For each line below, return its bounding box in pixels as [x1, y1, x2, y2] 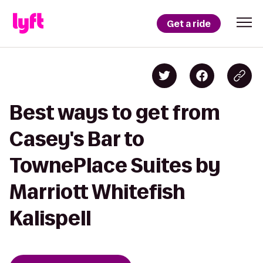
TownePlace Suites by [9, 154, 220, 176]
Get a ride [167, 17, 211, 30]
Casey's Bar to [9, 128, 144, 150]
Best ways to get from [9, 102, 220, 123]
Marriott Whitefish [9, 181, 185, 203]
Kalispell [9, 207, 91, 229]
